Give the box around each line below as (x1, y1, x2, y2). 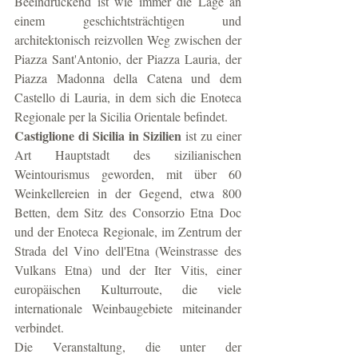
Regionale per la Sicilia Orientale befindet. (14, 108, 228, 125)
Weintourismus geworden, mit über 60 (14, 165, 241, 182)
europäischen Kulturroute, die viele (14, 280, 241, 297)
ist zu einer (185, 127, 241, 144)
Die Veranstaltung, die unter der (14, 338, 241, 355)
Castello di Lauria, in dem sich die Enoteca (14, 89, 241, 105)
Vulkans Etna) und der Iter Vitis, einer (14, 261, 241, 278)
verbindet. (14, 319, 64, 336)
